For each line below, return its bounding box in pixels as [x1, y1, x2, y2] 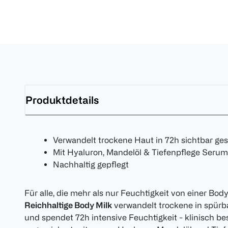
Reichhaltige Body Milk [24, 201, 112, 210]
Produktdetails [25, 94, 99, 106]
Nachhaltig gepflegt [53, 160, 129, 169]
